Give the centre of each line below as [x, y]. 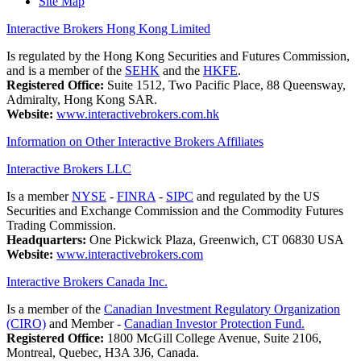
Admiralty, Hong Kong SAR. [82, 100]
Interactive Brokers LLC [69, 169]
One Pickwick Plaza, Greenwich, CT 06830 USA [215, 240]
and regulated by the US [257, 197]
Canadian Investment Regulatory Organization [222, 309]
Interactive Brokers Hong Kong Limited [108, 29]
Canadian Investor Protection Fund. [214, 324]
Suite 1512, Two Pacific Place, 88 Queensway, [225, 85]
